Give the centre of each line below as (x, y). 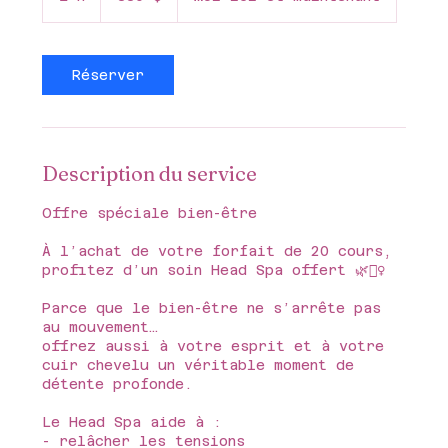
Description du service (150, 173)
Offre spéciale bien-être (150, 212)
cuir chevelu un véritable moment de (198, 364)
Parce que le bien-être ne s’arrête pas (212, 307)
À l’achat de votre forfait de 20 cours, (217, 250)
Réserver (108, 74)
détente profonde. (118, 383)
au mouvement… (100, 326)
